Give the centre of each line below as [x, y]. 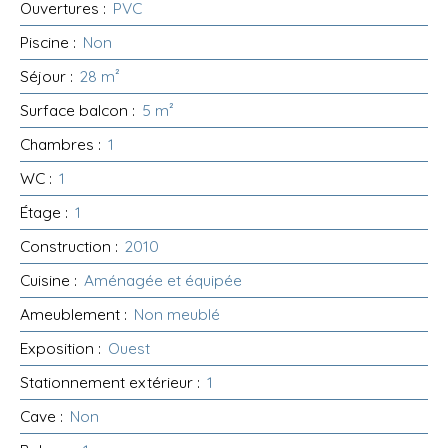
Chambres [57, 144]
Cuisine [45, 280]
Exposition [57, 348]
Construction [65, 246]
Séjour [43, 76]
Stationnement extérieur [106, 382]
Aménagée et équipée [163, 280]
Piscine [44, 42]
